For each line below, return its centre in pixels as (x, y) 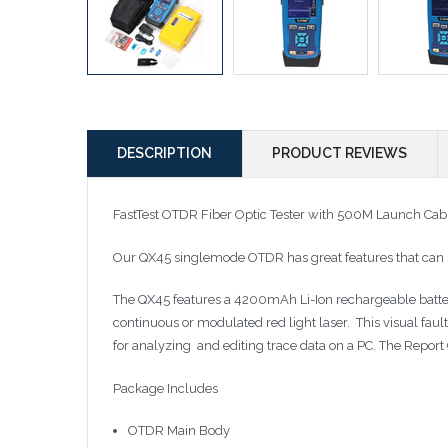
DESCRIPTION (164, 153)
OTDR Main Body (178, 431)
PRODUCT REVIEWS (339, 153)
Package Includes (165, 388)
